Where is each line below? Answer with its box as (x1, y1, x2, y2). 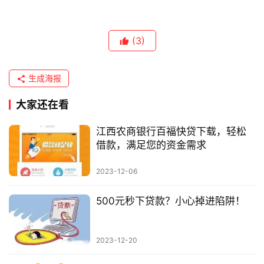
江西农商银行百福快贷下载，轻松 (95, 126, 246, 138)
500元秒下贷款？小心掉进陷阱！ (95, 194, 245, 207)
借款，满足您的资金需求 (95, 139, 206, 151)
